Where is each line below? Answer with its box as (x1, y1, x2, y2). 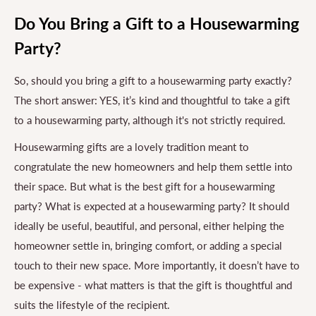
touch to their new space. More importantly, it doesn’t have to (14, 259, 300, 272)
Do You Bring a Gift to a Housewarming (14, 13, 299, 33)
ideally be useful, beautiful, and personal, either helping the (14, 219, 284, 233)
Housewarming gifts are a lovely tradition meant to (14, 140, 249, 154)
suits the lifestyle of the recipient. (14, 298, 170, 312)
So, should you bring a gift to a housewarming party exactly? (14, 73, 292, 87)
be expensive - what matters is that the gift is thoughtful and (14, 279, 292, 292)
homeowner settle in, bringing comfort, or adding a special (14, 239, 282, 253)
